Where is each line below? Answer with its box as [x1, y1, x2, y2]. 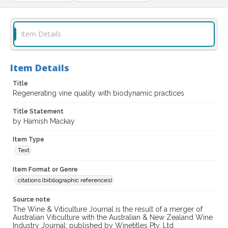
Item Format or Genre [13, 166, 78, 174]
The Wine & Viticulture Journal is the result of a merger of [13, 205, 203, 214]
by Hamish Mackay [13, 117, 75, 126]
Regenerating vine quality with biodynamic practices [13, 89, 184, 98]
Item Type [13, 136, 44, 144]
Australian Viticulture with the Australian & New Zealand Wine [13, 213, 213, 222]
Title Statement [13, 108, 64, 116]
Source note [13, 196, 50, 204]
